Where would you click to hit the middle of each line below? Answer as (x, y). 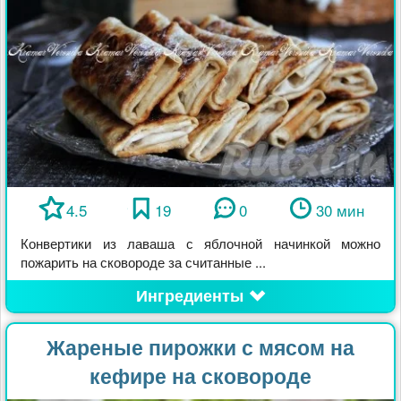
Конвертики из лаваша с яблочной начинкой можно (200, 243)
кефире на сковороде (200, 375)
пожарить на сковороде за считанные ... (143, 261)
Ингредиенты (189, 295)
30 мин (340, 209)
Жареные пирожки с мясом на (200, 346)
